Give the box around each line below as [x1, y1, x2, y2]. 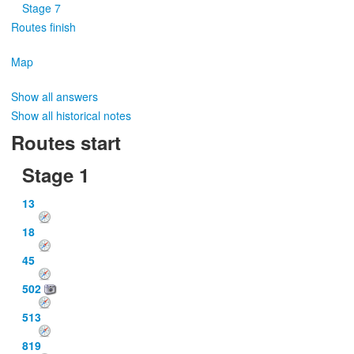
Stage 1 [22, 160, 89, 188]
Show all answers [11, 88, 98, 104]
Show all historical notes [11, 107, 131, 123]
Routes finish [11, 19, 76, 35]
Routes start [11, 129, 121, 156]
